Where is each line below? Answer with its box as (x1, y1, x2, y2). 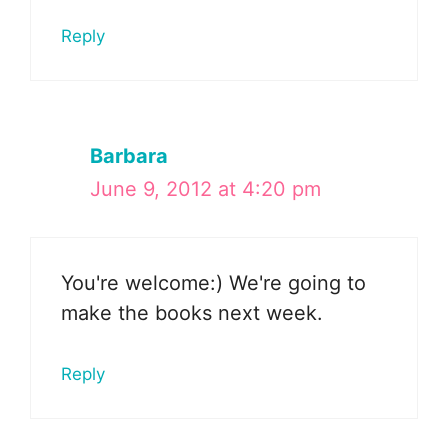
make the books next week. (61, 300, 323, 325)
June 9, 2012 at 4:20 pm (90, 176, 321, 201)
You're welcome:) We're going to (61, 270, 366, 295)
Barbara (90, 143, 168, 168)
